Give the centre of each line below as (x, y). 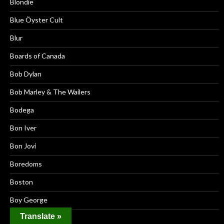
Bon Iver (23, 128)
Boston (21, 182)
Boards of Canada (37, 56)
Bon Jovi (23, 146)
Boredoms (26, 164)
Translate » (41, 216)
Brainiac (22, 218)
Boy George (29, 200)
